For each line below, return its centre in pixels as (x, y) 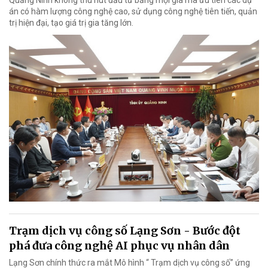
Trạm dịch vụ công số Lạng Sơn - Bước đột (125, 230)
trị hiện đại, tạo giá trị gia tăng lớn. (71, 22)
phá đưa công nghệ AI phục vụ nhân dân (119, 245)
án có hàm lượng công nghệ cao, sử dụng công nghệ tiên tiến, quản (133, 11)
